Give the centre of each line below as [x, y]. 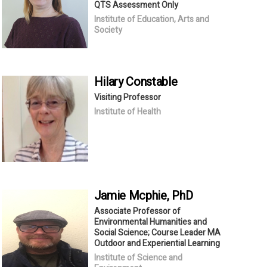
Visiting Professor [127, 97]
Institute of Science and [138, 257]
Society [108, 30]
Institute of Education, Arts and [151, 19]
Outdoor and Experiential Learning [157, 243]
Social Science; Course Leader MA [157, 232]
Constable [152, 82]
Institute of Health [127, 111]
